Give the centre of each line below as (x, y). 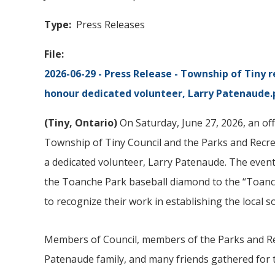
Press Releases (110, 25)
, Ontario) (95, 123)
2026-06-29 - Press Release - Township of (144, 74)
